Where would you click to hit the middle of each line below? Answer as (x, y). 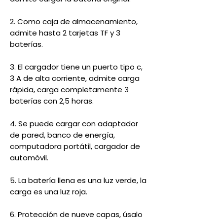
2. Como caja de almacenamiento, (74, 21)
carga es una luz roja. (49, 192)
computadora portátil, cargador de (75, 146)
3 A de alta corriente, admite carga (75, 78)
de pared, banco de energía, (62, 135)
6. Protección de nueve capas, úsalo (76, 214)
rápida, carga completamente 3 (69, 90)
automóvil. (29, 158)
